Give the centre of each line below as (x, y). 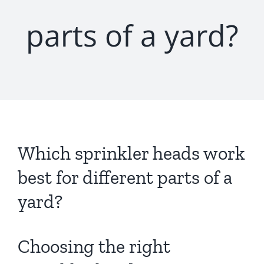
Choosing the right (94, 246)
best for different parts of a (125, 177)
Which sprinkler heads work (131, 153)
